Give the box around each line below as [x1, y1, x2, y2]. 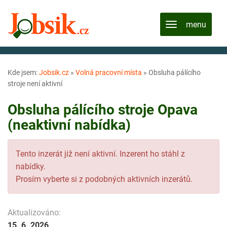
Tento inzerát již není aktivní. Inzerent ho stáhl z [16, 148, 185, 159]
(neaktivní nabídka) [8, 117, 131, 133]
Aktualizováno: [8, 207, 61, 217]
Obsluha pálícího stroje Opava [8, 101, 198, 118]
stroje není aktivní [8, 80, 62, 88]
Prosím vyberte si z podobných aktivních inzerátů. [16, 174, 193, 184]
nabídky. [16, 161, 46, 171]
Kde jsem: [8, 68, 39, 77]
